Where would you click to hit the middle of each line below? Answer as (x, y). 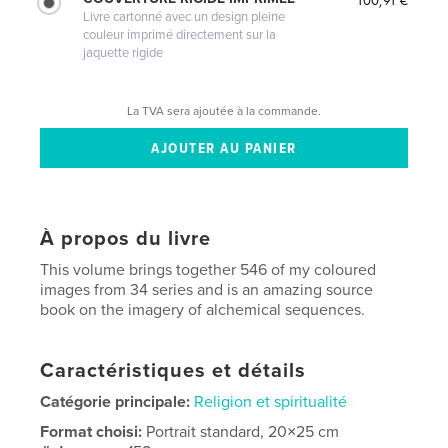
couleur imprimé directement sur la (180, 34)
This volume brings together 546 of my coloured (208, 269)
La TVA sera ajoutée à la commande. (224, 110)
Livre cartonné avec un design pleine (184, 16)
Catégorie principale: (115, 401)
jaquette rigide (123, 52)
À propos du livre (126, 238)
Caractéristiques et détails (173, 370)
